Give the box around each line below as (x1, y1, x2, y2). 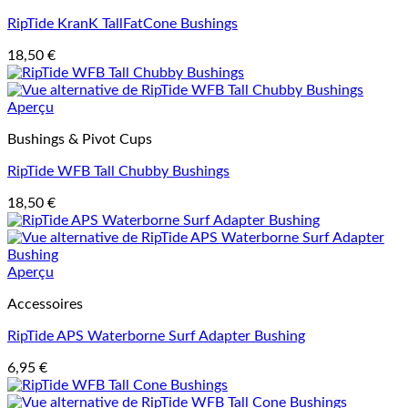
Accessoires (7, 297, 83, 311)
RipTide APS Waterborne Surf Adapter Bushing (7, 329, 305, 343)
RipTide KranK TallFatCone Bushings (7, 16, 238, 31)
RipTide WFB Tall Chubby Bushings (7, 164, 229, 178)
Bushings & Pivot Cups (7, 132, 152, 147)
